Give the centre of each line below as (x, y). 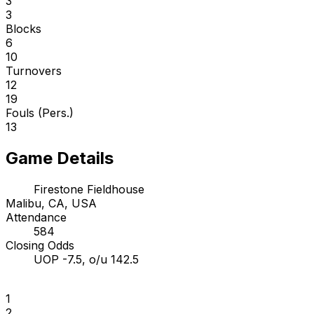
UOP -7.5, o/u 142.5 (86, 259)
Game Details (60, 158)
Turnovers (34, 70)
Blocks (23, 28)
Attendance (36, 217)
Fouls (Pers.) (40, 112)
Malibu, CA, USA (51, 203)
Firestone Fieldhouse (89, 189)
